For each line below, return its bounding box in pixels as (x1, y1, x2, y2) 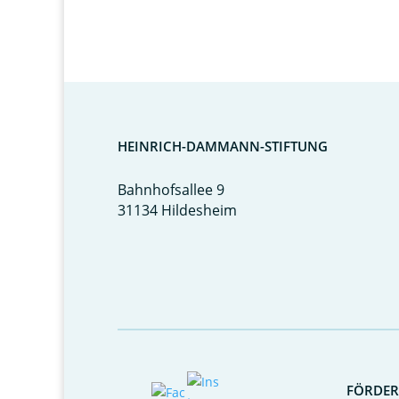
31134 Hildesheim (118, 200, 237, 220)
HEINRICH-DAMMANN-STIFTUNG (118, 137, 328, 155)
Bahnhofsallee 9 (118, 180, 224, 199)
